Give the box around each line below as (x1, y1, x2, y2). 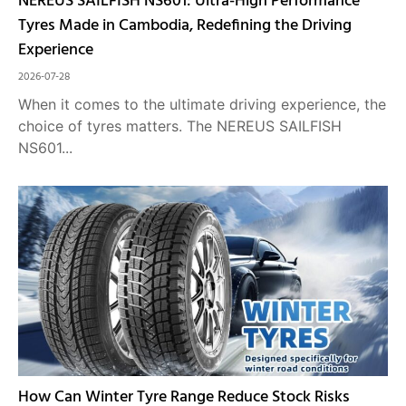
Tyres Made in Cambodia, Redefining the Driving (18, 13, 352, 39)
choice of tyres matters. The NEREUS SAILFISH (18, 117, 342, 135)
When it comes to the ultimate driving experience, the (18, 95, 386, 113)
